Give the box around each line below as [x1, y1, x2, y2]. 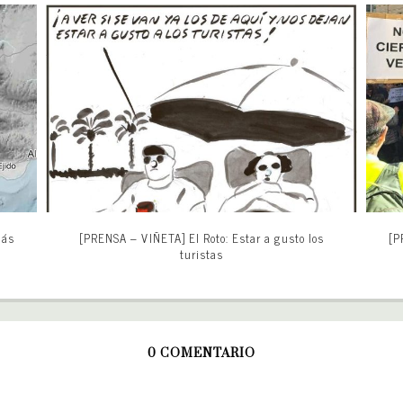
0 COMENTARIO [147, 345, 256, 362]
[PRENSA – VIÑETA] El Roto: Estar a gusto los [79, 228, 324, 247]
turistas [179, 244, 224, 264]
